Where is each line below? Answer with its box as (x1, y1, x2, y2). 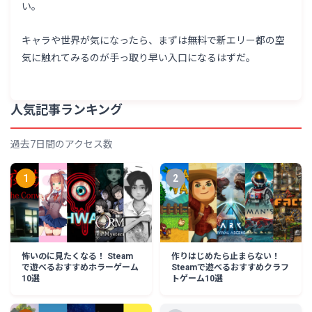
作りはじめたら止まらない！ (171, 251, 280, 262)
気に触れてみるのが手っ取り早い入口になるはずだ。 (22, 52, 256, 64)
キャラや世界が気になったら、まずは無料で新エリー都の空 (22, 35, 286, 47)
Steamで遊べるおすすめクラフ (171, 263, 289, 273)
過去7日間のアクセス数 (10, 139, 114, 150)
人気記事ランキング (10, 102, 123, 118)
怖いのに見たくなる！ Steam (22, 251, 134, 262)
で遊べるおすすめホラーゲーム (22, 263, 139, 273)
